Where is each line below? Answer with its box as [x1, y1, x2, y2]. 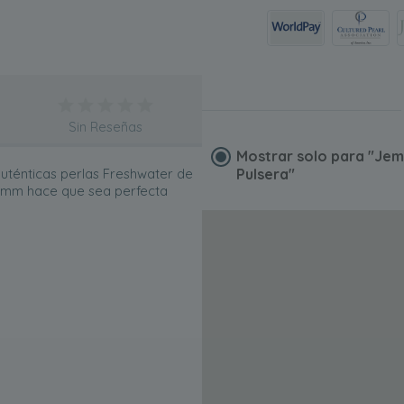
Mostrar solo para [236, 147, 368, 165]
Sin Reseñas [69, 118, 143, 135]
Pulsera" [236, 165, 295, 183]
